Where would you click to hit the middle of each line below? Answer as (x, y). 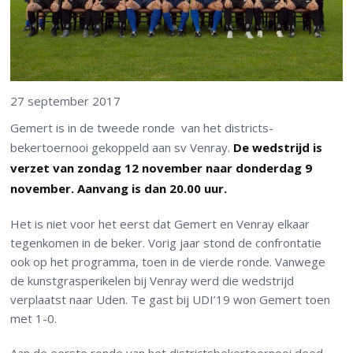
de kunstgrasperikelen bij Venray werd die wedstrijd (152, 281)
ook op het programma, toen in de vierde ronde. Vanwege (168, 262)
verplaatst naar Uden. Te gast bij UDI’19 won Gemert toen (171, 300)
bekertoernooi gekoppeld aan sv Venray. (122, 148)
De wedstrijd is (278, 148)
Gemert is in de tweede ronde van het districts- (142, 128)
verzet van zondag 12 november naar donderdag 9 (162, 168)
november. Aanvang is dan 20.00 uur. (119, 189)
